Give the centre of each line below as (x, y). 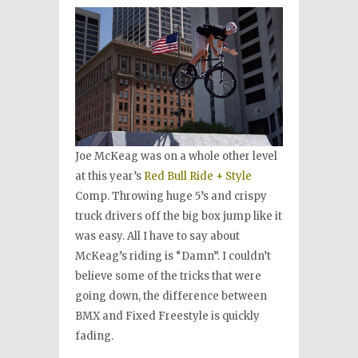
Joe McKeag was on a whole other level (176, 156)
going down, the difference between (171, 296)
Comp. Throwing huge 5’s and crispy (171, 196)
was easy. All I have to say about (157, 236)
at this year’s (109, 176)
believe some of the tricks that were (168, 276)
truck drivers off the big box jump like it (179, 216)
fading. (94, 336)
